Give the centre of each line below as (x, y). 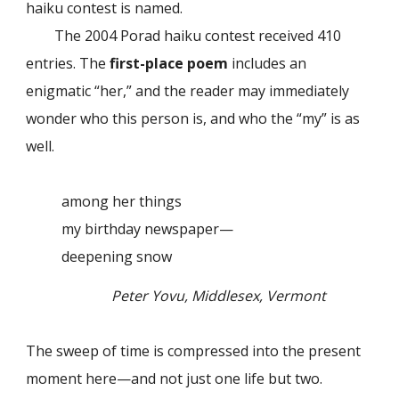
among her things (122, 201)
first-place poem (169, 63)
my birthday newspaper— (148, 229)
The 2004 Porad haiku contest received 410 (184, 36)
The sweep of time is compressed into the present (194, 351)
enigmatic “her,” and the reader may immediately (188, 91)
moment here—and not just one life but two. (175, 379)
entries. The (68, 63)
